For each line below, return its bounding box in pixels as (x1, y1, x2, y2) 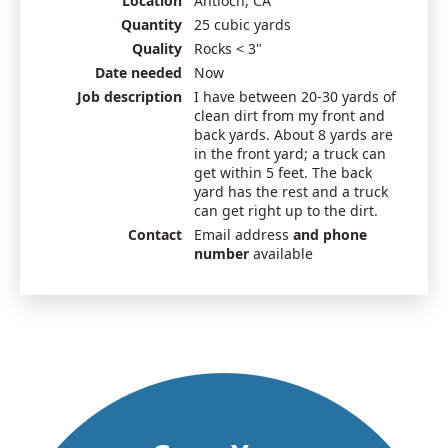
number (194, 244, 249, 264)
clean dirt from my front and (194, 106, 385, 126)
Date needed (95, 63, 182, 83)
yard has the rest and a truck (194, 182, 388, 202)
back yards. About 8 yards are (194, 125, 393, 145)
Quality (132, 39, 182, 59)
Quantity (121, 15, 182, 35)
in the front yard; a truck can (194, 144, 386, 164)
